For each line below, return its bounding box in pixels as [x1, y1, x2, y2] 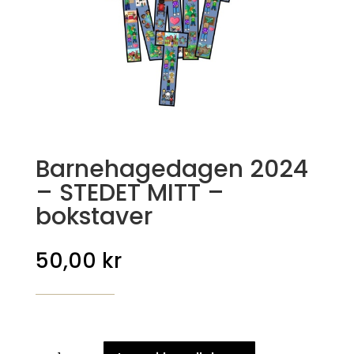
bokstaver [35, 199, 153, 233]
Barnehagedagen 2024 [35, 152, 308, 186]
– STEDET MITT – [35, 175, 224, 209]
